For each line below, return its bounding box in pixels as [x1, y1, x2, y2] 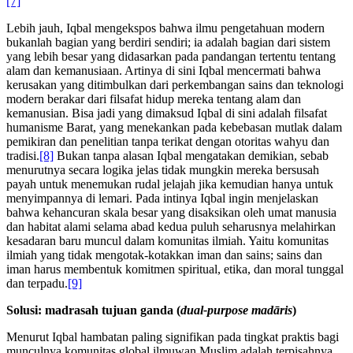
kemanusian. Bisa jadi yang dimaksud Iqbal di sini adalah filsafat [6, 106, 327, 120]
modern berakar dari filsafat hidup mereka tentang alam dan [6, 91, 301, 106]
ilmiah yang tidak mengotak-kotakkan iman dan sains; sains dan [6, 247, 322, 262]
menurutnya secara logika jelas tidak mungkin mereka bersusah [6, 162, 319, 176]
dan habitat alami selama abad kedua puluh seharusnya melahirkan [6, 219, 336, 233]
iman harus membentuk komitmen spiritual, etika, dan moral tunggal [6, 262, 344, 276]
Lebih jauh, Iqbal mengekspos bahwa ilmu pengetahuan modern [6, 20, 325, 35]
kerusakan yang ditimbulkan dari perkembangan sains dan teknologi [6, 77, 344, 91]
